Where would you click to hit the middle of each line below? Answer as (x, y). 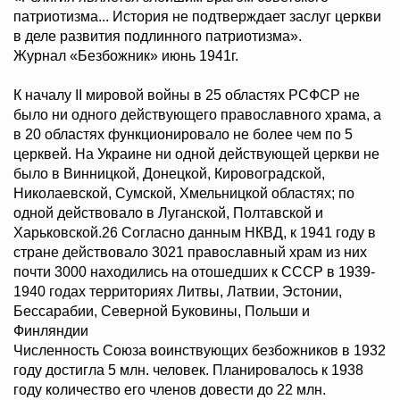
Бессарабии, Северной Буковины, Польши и (162, 312)
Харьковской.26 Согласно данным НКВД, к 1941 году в (195, 233)
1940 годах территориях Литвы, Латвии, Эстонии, (178, 292)
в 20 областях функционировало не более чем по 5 (183, 135)
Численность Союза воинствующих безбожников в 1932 (200, 351)
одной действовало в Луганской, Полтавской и (168, 213)
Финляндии (51, 331)
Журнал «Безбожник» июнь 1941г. (126, 56)
